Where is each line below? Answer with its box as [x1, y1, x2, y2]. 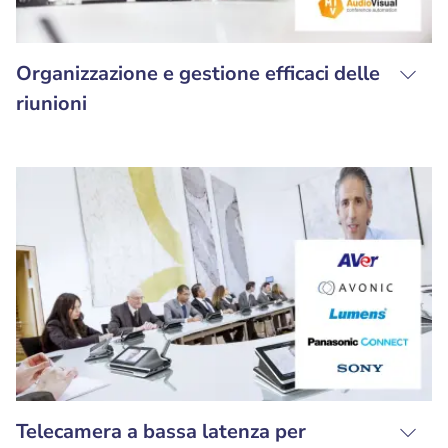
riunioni [16, 90, 87, 117]
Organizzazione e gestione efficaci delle [16, 60, 380, 87]
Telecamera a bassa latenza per [16, 418, 306, 445]
